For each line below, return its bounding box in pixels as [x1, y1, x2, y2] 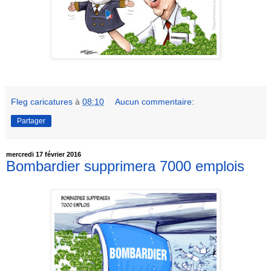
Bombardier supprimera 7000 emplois [6, 158, 244, 175]
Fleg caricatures [11, 97, 73, 107]
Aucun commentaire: [115, 97, 195, 107]
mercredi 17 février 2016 [6, 151, 81, 158]
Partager [17, 117, 45, 126]
